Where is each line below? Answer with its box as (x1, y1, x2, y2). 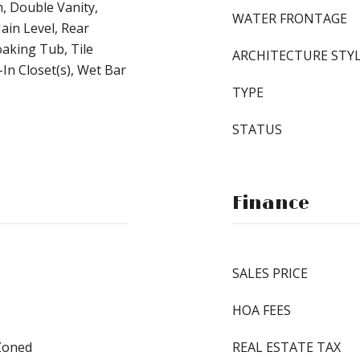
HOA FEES (232, 301, 291, 319)
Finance (232, 193, 309, 215)
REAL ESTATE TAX (232, 338, 341, 356)
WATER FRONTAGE (232, 10, 347, 27)
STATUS (232, 121, 282, 138)
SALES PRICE (232, 264, 308, 282)
